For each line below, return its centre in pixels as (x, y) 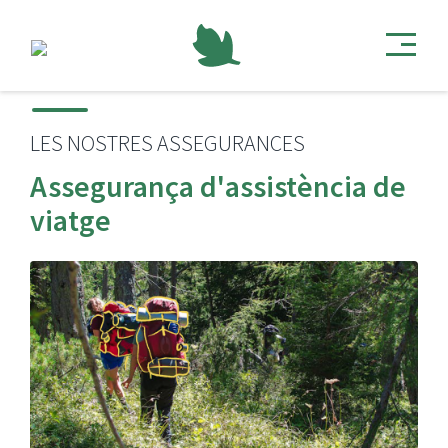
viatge (70, 220)
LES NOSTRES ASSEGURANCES (167, 143)
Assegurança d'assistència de (218, 186)
